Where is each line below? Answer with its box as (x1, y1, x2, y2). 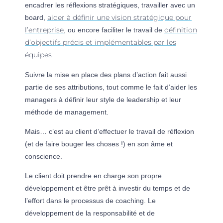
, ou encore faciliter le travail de (64, 26, 164, 34)
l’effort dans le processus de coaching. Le (25, 197, 156, 205)
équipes (25, 50, 52, 60)
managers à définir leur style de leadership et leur (25, 95, 181, 104)
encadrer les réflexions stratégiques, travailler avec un (25, 1, 195, 9)
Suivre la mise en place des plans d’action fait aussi (25, 70, 187, 79)
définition (164, 25, 197, 35)
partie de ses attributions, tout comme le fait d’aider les (25, 83, 197, 91)
